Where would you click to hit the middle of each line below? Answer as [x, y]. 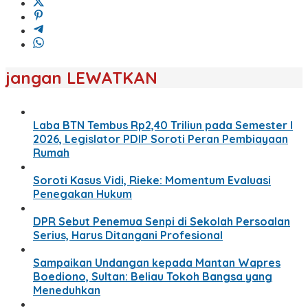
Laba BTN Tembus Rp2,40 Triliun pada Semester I [163, 125]
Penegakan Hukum [82, 194]
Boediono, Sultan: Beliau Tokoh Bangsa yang [153, 276]
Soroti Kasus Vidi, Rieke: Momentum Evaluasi [152, 180]
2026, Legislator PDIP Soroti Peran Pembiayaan [161, 139]
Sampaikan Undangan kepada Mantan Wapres [157, 262]
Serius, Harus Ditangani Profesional [128, 235]
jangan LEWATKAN [81, 77]
